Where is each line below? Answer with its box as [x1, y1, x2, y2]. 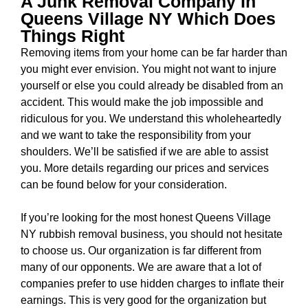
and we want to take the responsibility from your [21, 129, 251, 141]
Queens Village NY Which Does [21, 9, 276, 28]
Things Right [21, 26, 124, 45]
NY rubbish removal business [21, 228, 164, 240]
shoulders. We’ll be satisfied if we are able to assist [21, 146, 268, 157]
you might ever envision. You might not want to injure [21, 63, 276, 75]
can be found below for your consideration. [21, 179, 227, 190]
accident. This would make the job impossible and [21, 96, 263, 108]
